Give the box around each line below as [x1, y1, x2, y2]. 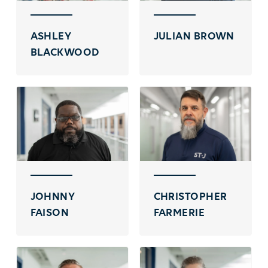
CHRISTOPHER [153, 191, 227, 203]
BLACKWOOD [30, 47, 100, 59]
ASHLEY [30, 31, 72, 43]
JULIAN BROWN [153, 31, 234, 43]
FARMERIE [153, 208, 205, 220]
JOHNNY [30, 191, 75, 203]
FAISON [30, 208, 69, 220]
